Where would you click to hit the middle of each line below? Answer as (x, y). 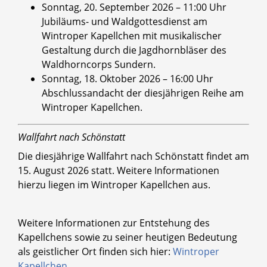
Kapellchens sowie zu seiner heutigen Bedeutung (128, 237)
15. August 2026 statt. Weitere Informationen (119, 171)
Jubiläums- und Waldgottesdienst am (125, 22)
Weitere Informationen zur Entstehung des (114, 223)
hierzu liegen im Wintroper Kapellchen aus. (114, 185)
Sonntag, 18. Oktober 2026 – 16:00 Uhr (128, 79)
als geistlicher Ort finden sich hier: (95, 252)
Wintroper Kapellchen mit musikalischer (132, 36)
